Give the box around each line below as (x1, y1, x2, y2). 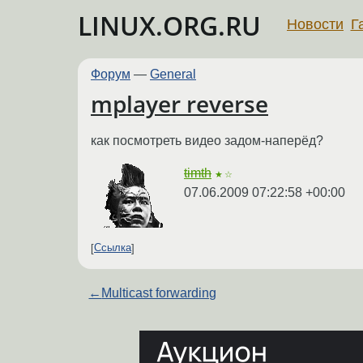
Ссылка (94, 241, 131, 254)
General (150, 67, 196, 81)
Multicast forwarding (101, 285, 217, 300)
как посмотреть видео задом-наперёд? (91, 133, 323, 147)
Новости (287, 15, 344, 32)
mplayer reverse (91, 88, 268, 120)
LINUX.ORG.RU (78, 8, 261, 43)
